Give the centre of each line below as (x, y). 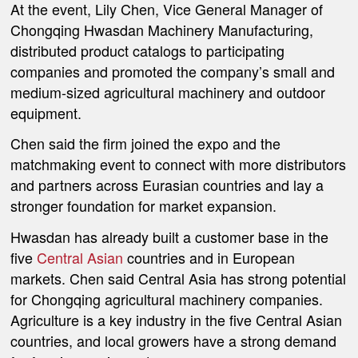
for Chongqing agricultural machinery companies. (167, 298)
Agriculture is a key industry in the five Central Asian (177, 319)
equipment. (46, 112)
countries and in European (209, 257)
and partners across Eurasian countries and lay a (167, 185)
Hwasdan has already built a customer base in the (170, 236)
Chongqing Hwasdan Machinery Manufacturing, (162, 29)
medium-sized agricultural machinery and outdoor (168, 91)
